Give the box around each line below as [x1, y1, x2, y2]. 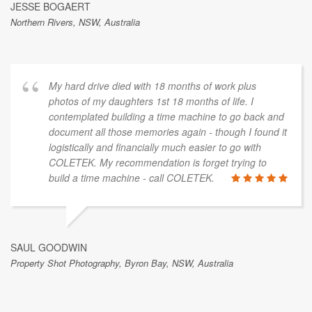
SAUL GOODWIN [10, 240, 87, 254]
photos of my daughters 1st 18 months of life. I [49, 93, 253, 108]
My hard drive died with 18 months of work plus [49, 78, 256, 93]
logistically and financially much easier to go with [49, 139, 261, 154]
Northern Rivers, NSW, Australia [10, 15, 140, 29]
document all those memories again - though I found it [49, 124, 287, 139]
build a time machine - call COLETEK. [49, 170, 214, 185]
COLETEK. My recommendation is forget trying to [49, 155, 267, 169]
